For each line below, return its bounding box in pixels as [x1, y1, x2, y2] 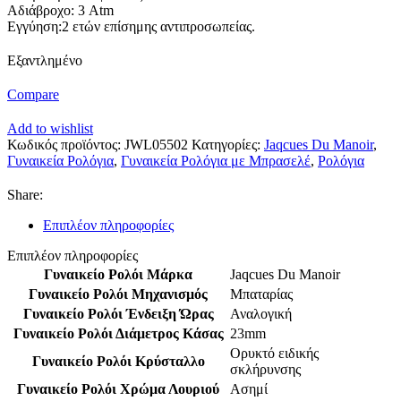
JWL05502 [124, 137, 192, 152]
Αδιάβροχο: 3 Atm [7, 3, 114, 18]
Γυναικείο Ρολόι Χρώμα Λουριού [17, 381, 219, 397]
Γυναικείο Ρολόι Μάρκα [44, 267, 192, 282]
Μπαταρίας [230, 286, 293, 302]
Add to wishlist [7, 121, 93, 136]
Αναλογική [230, 306, 292, 321]
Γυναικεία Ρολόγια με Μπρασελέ [121, 153, 311, 168]
